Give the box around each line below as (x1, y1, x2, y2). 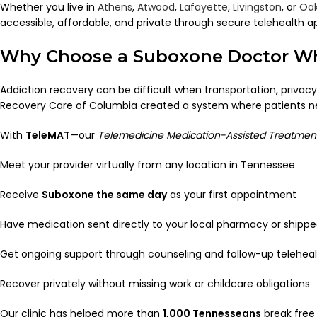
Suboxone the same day (42, 187, 167, 202)
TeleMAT (25, 127, 70, 142)
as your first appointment (167, 187, 296, 202)
